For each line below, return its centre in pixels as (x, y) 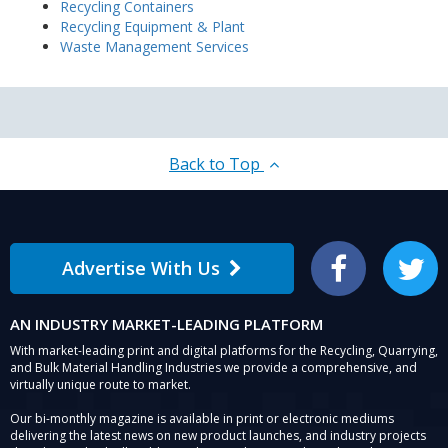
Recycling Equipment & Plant (152, 27)
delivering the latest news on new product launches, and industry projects (218, 436)
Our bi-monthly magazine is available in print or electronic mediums (202, 419)
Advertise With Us (140, 268)
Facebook (364, 276)
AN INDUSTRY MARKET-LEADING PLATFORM (166, 324)
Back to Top (216, 164)
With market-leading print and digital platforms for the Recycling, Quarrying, (224, 351)
